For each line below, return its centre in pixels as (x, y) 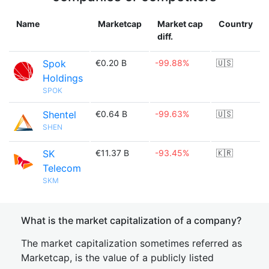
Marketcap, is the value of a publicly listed (117, 258)
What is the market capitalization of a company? (131, 220)
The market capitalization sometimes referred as (131, 243)
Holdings (63, 78)
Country (236, 24)
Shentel (59, 115)
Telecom (62, 168)
